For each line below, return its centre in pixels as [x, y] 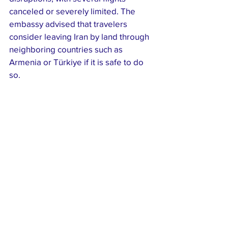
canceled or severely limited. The [73, 11]
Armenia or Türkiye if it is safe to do [77, 62]
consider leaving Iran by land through [80, 37]
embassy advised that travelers [69, 24]
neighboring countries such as [67, 49]
